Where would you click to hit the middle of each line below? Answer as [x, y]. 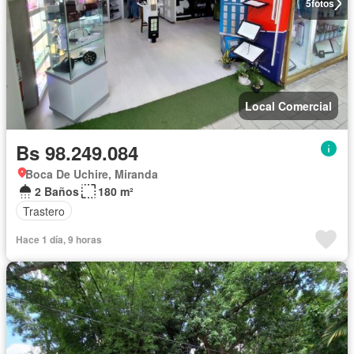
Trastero [44, 211]
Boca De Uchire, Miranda [92, 174]
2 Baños [57, 192]
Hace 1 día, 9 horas [59, 240]
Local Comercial [288, 106]
